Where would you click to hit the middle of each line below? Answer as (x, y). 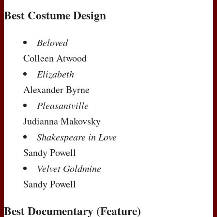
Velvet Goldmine (69, 168)
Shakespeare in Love (77, 136)
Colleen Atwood (55, 58)
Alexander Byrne (56, 89)
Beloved (52, 42)
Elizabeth (55, 73)
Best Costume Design (55, 15)
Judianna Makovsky (62, 121)
